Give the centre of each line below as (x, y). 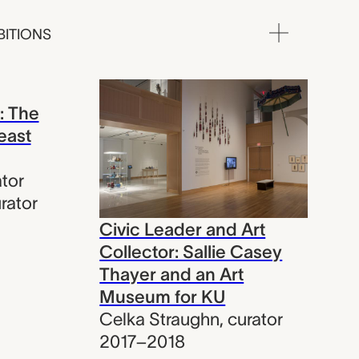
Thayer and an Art (172, 274)
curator (256, 319)
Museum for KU (163, 296)
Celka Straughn (160, 319)
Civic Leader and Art (183, 229)
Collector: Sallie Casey (191, 251)
